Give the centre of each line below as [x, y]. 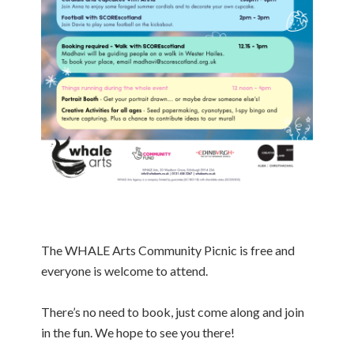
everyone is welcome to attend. [125, 271]
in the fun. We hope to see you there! [138, 333]
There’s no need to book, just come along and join [173, 312]
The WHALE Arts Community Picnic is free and [168, 250]
